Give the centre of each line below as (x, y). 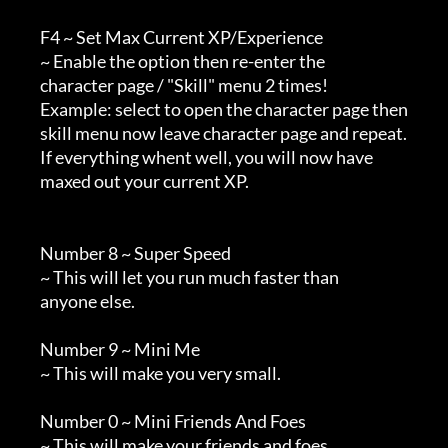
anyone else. (28, 301)
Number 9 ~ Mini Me (28, 349)
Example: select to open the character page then (28, 109)
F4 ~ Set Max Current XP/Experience (28, 37)
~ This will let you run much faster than (28, 277)
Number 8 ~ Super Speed (28, 253)
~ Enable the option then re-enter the (28, 61)
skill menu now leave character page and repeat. (28, 133)
